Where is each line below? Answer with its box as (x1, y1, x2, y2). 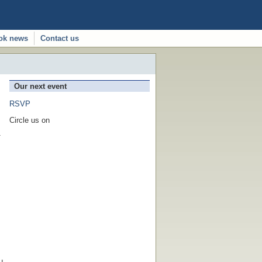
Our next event (14, 82, 67, 91)
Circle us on (9, 116, 50, 125)
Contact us (40, 34, 79, 43)
